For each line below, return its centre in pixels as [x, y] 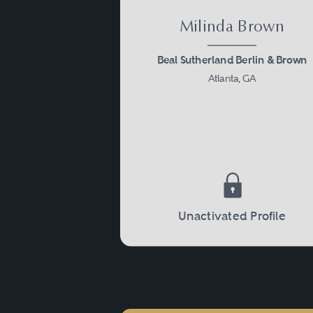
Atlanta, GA [232, 79]
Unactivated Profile [232, 216]
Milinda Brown [232, 28]
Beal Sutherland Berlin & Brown [232, 60]
